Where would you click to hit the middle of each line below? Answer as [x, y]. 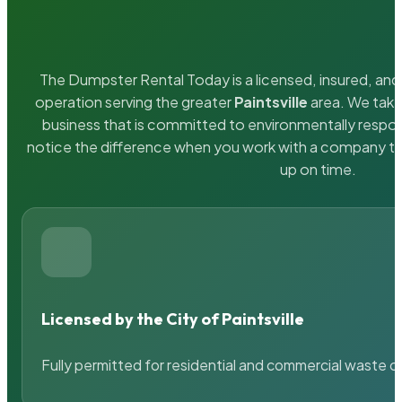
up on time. [318, 170]
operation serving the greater [135, 102]
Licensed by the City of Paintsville [173, 319]
